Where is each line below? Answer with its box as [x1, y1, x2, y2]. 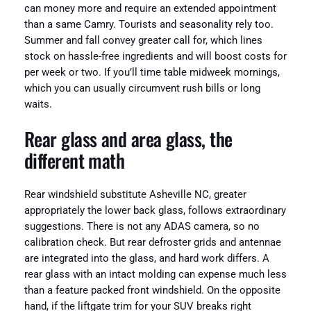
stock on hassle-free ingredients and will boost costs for [24, 50, 287, 62]
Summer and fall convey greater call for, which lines [24, 34, 262, 47]
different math [24, 146, 125, 174]
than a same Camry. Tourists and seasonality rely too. [24, 18, 274, 31]
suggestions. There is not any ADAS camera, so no [24, 221, 260, 233]
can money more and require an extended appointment [24, 2, 276, 15]
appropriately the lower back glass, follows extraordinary [24, 205, 286, 217]
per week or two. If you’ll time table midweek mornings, [24, 66, 280, 78]
